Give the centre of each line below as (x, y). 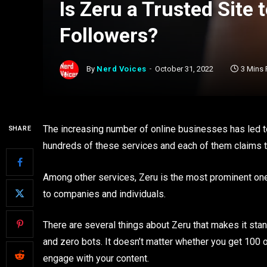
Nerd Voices (122, 69)
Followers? (109, 35)
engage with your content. (96, 259)
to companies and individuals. (105, 194)
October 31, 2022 (184, 69)
